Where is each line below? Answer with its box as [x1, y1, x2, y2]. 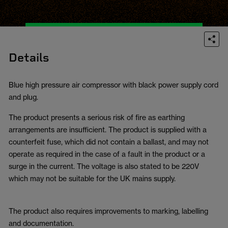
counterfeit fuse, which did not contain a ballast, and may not [9, 137, 209, 146]
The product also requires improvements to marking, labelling [9, 207, 208, 215]
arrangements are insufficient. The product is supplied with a [9, 125, 207, 134]
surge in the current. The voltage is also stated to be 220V [9, 162, 199, 170]
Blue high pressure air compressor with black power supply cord [9, 80, 218, 89]
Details [9, 50, 49, 65]
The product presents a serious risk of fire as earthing [9, 113, 185, 122]
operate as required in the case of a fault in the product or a [9, 150, 205, 158]
